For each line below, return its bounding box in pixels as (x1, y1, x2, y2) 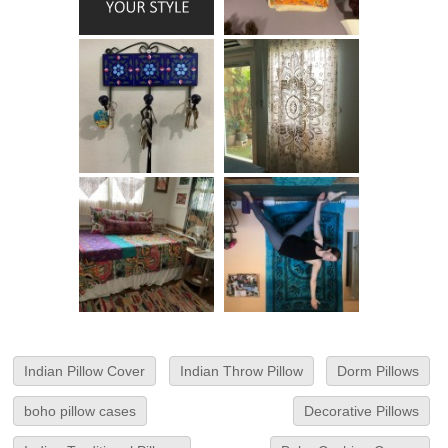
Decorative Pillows (303, 403, 419, 420)
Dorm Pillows (336, 363, 419, 380)
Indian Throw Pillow (179, 363, 303, 380)
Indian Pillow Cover (24, 363, 146, 380)
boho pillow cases (24, 403, 137, 420)
